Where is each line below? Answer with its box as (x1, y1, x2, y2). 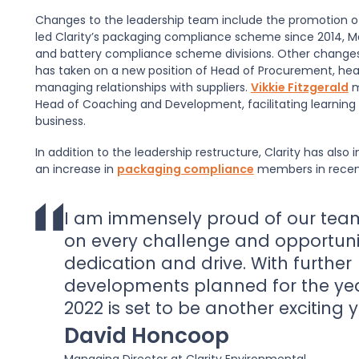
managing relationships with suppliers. (34, 79, 251, 96)
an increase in (34, 160, 117, 177)
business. (34, 113, 86, 130)
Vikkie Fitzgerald (250, 79, 349, 96)
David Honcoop (63, 321, 229, 351)
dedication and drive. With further (63, 252, 352, 276)
